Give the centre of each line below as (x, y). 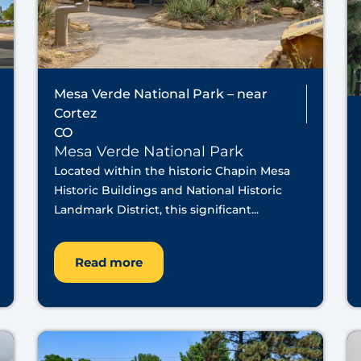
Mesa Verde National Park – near (161, 93)
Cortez (76, 113)
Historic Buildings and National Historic (168, 190)
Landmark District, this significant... (157, 209)
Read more (109, 263)
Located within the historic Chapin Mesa (172, 170)
